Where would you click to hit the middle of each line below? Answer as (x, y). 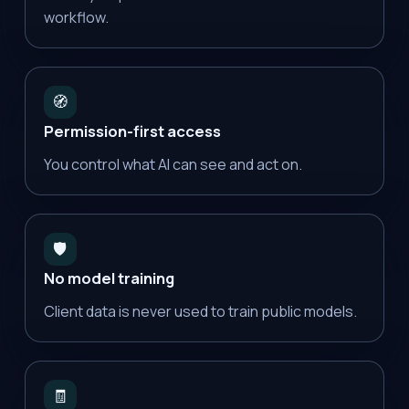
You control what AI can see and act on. (173, 164)
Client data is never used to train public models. (200, 311)
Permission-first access (132, 131)
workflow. (76, 17)
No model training (109, 278)
